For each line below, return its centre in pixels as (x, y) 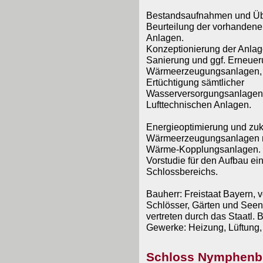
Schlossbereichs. (182, 171)
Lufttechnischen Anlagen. (198, 104)
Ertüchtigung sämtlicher (195, 82)
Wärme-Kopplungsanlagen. (203, 149)
